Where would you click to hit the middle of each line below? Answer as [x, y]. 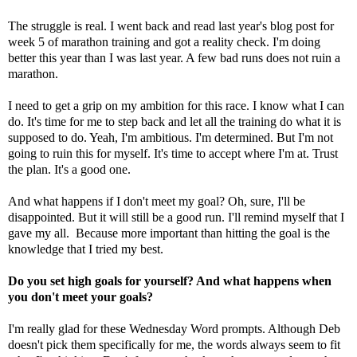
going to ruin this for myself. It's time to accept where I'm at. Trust [173, 154]
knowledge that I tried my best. [86, 249]
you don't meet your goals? [80, 297]
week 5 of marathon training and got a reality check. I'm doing [164, 42]
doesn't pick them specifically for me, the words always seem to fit [174, 345]
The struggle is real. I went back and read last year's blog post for [171, 26]
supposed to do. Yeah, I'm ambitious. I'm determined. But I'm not [171, 138]
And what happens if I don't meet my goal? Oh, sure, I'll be [157, 202]
